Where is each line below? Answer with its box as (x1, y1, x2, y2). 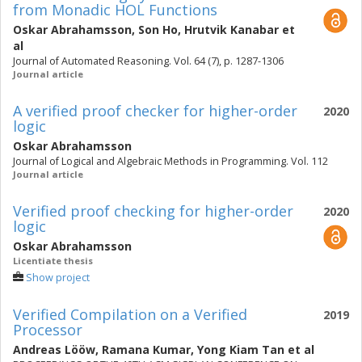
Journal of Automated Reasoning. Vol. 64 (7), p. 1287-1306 (13, 54, 284, 68)
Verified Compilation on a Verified (13, 305, 247, 324)
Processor (13, 320, 82, 339)
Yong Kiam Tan (197, 342, 284, 357)
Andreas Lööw (13, 342, 95, 357)
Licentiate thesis (13, 255, 93, 267)
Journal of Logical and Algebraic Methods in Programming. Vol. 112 (13, 154, 328, 168)
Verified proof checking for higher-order (13, 201, 293, 221)
